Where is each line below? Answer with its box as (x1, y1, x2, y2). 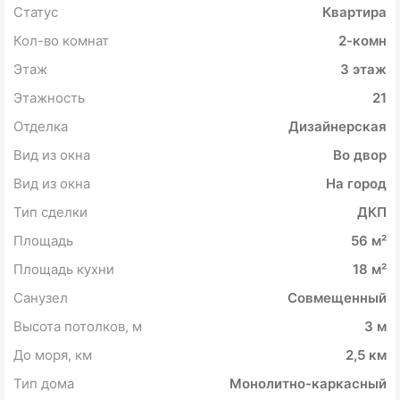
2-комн (338, 32, 387, 50)
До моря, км (13, 346, 92, 364)
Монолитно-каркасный (229, 375, 387, 393)
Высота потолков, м (13, 318, 142, 336)
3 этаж (340, 61, 387, 79)
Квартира (322, 4, 387, 21)
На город (326, 175, 387, 193)
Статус (13, 4, 58, 21)
